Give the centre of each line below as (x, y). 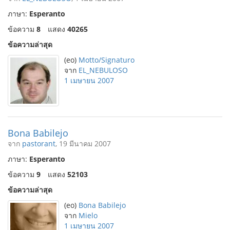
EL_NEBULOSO (103, 70)
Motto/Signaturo (107, 60)
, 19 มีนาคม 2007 (83, 143)
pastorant (39, 143)
